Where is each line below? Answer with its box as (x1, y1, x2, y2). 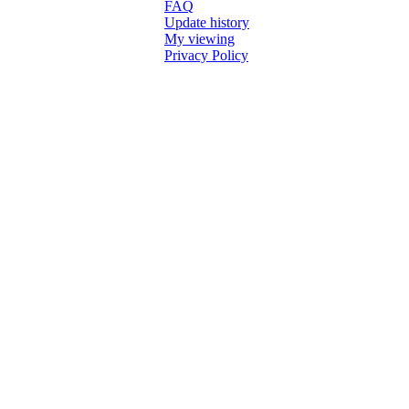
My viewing (164, 31, 235, 47)
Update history (164, 15, 249, 30)
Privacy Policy (164, 47, 248, 63)
